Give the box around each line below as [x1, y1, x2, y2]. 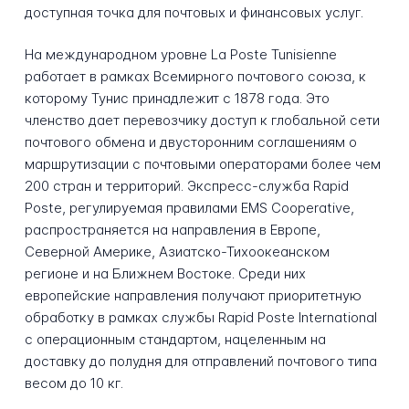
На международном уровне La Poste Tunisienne [24, 46, 337, 64]
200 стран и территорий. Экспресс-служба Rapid [24, 177, 349, 195]
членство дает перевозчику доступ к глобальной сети [24, 111, 380, 130]
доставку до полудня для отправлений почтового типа [24, 352, 377, 371]
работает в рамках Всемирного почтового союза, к [24, 68, 366, 86]
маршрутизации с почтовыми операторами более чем [24, 155, 381, 173]
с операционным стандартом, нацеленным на [24, 330, 326, 349]
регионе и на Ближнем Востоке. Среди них [24, 265, 306, 283]
